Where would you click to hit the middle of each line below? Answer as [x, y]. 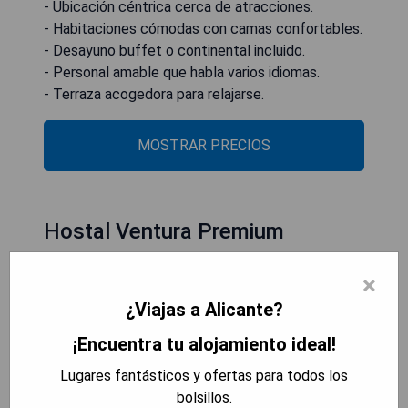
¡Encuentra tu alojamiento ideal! [204, 344]
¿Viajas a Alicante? [204, 310]
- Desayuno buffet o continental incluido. [174, 51]
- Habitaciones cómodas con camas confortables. [203, 29]
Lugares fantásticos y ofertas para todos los [204, 376]
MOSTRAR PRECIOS [204, 145]
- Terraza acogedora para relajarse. [154, 94]
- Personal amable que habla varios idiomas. [182, 72]
